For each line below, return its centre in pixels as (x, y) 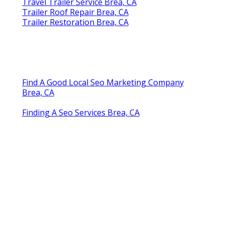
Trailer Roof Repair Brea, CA (75, 12)
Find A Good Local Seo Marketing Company (103, 82)
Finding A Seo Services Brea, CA (81, 112)
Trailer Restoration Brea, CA (75, 22)
